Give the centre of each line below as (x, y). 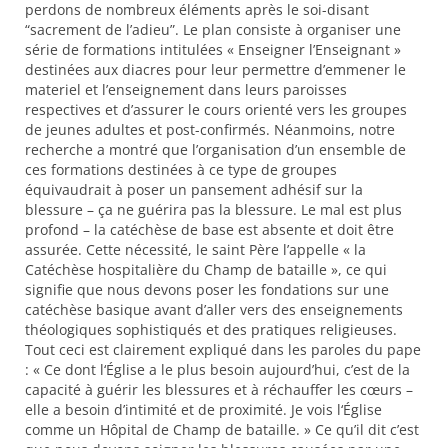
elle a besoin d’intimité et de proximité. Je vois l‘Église (203, 409)
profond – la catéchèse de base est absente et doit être (209, 229)
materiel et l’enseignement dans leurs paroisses (186, 89)
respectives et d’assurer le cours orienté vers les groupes (216, 109)
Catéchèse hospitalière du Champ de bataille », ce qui (206, 269)
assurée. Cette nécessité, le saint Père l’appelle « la (195, 249)
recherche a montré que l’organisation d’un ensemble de (215, 149)
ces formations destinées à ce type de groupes (181, 169)
